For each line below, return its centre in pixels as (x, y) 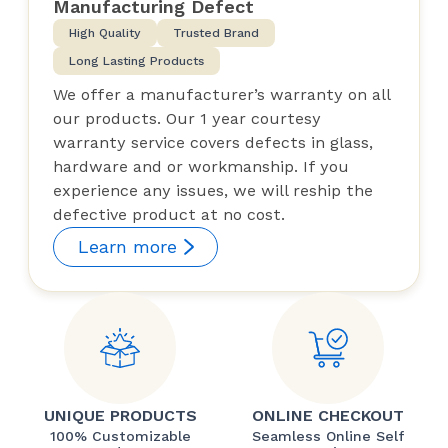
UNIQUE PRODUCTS (120, 415)
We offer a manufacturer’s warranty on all (221, 94)
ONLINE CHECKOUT (328, 415)
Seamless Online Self (328, 435)
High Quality (105, 32)
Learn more (127, 246)
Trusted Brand (216, 32)
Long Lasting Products (136, 60)
